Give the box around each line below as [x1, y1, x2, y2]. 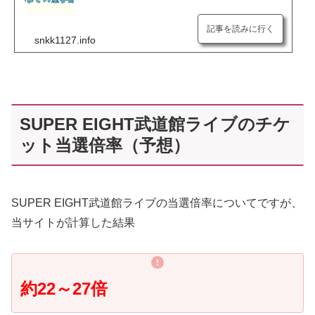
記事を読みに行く [207, 24, 274, 34]
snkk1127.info [34, 34, 96, 46]
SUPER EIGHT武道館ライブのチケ [20, 114, 290, 134]
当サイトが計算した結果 [11, 216, 135, 229]
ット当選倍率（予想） [20, 135, 190, 155]
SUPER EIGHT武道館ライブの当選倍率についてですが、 [11, 196, 302, 209]
